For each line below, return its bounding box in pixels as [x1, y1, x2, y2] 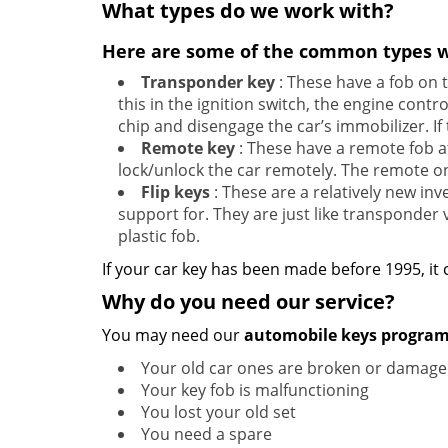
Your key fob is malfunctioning [141, 379, 369, 401]
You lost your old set [141, 401, 296, 423]
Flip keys [141, 181, 210, 203]
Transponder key [141, 71, 275, 93]
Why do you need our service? [102, 288, 395, 315]
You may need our [102, 324, 244, 346]
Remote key [141, 137, 235, 159]
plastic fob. [118, 225, 200, 247]
